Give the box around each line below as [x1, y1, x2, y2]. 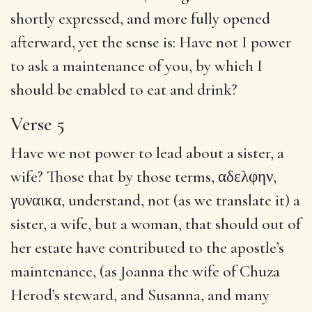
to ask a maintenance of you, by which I [10, 56, 263, 76]
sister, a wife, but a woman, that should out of [10, 214, 301, 234]
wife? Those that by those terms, [10, 166, 218, 187]
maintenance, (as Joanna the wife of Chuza [10, 261, 280, 281]
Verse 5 [10, 111, 65, 136]
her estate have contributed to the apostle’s [10, 237, 284, 258]
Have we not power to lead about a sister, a [10, 143, 284, 163]
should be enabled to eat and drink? [10, 79, 237, 100]
